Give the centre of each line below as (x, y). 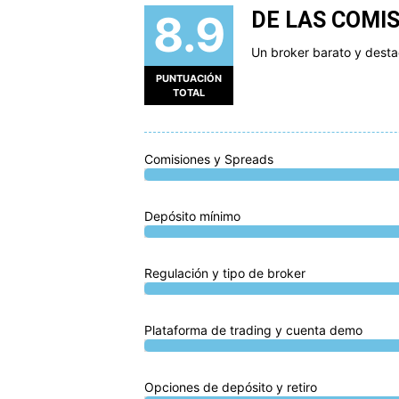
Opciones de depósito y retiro (231, 387)
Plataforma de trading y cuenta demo (253, 330)
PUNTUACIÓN (189, 79)
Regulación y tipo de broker (225, 273)
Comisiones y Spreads (209, 159)
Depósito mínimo (192, 216)
